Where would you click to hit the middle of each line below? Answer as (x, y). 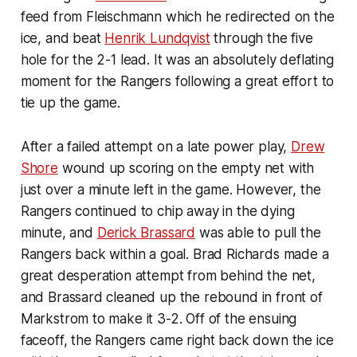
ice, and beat (63, 38)
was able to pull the (258, 232)
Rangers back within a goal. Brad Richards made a (175, 254)
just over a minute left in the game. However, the (171, 189)
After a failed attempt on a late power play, (156, 146)
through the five (261, 38)
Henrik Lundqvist (157, 38)
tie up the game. (70, 102)
